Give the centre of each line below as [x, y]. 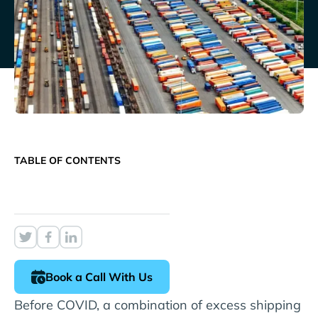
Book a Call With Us [99, 276]
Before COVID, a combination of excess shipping [158, 305]
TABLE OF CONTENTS [67, 160]
